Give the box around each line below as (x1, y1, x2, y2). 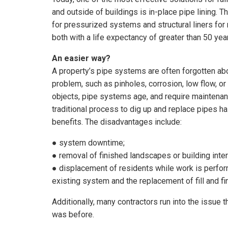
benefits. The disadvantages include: (52, 117, 182, 127)
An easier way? (52, 53, 110, 63)
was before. (52, 209, 94, 219)
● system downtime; (52, 137, 125, 148)
